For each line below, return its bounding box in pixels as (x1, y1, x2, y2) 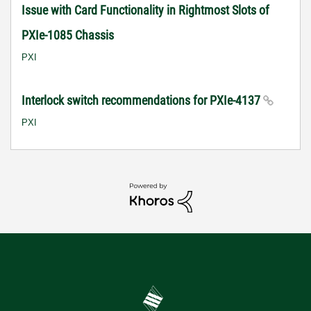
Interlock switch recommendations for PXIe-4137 (22, 92, 263, 108)
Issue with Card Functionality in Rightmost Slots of (22, 2, 269, 17)
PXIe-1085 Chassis (22, 27, 114, 42)
